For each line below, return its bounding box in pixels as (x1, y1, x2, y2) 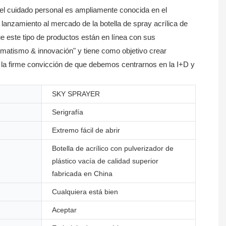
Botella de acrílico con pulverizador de (52, 144, 174, 152)
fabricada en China (52, 169, 112, 178)
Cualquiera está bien (52, 187, 118, 196)
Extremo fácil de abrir (52, 126, 120, 134)
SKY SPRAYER (52, 89, 100, 98)
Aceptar (52, 205, 77, 214)
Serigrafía (52, 107, 83, 116)
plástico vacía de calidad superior (52, 156, 158, 165)
